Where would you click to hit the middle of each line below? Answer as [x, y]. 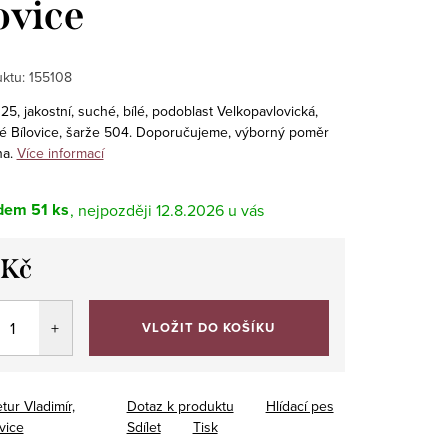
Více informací [60, 153]
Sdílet [143, 427]
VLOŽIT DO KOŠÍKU [209, 328]
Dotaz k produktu [180, 406]
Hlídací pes [299, 406]
